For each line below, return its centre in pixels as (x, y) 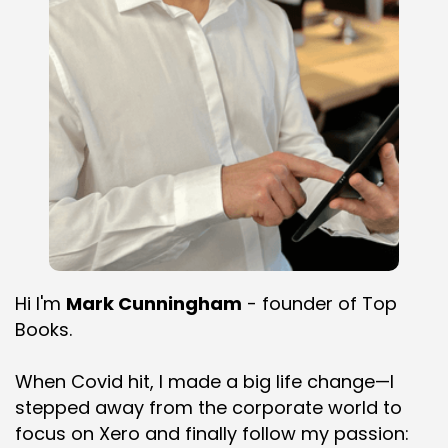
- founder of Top (319, 304)
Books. (43, 330)
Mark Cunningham (154, 304)
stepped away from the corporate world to (208, 408)
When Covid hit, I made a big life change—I (204, 382)
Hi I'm (40, 304)
